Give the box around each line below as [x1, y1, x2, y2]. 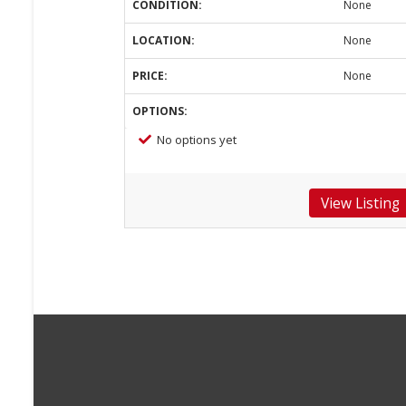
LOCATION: [132, 33, 195, 48]
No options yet [157, 131, 237, 148]
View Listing [320, 193, 400, 214]
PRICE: [132, 68, 168, 83]
